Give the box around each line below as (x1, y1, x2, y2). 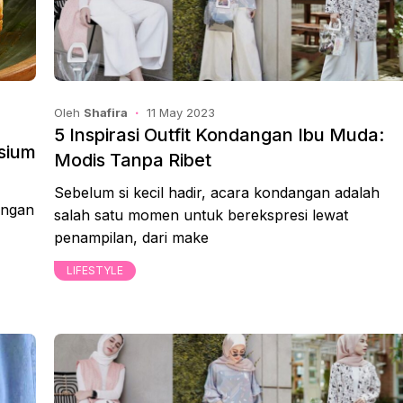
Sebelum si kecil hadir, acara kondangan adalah (54, 184, 380, 201)
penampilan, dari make (54, 228, 209, 246)
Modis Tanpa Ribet (54, 149, 211, 171)
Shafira (84, 105, 128, 120)
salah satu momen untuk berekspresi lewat (54, 206, 348, 224)
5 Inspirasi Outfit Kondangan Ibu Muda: (54, 124, 384, 146)
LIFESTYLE (67, 264, 123, 277)
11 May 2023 (147, 105, 215, 120)
